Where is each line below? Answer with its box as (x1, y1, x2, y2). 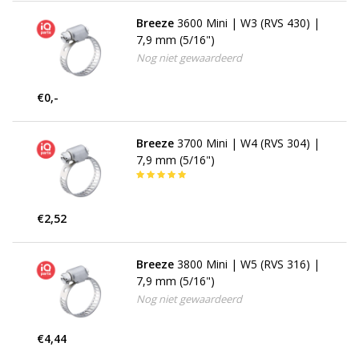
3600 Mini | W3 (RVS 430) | (176, 15, 320, 31)
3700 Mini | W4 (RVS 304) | (176, 135, 320, 151)
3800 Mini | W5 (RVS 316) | (176, 256, 320, 272)
